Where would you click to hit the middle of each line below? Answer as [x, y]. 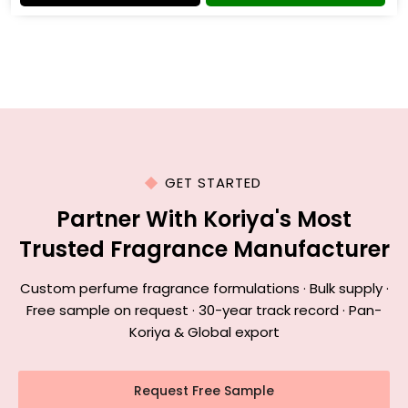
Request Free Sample [204, 391]
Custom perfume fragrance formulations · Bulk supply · [204, 288]
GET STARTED [213, 183]
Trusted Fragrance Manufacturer [204, 249]
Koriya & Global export [204, 332]
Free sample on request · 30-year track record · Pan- [204, 310]
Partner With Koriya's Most [204, 219]
